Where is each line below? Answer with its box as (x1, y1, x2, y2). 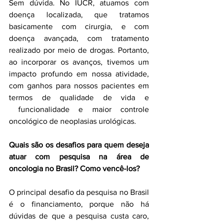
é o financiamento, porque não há (9, 200, 149, 208)
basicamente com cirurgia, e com (9, 22, 149, 31)
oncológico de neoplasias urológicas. (9, 117, 136, 125)
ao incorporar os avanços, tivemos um (9, 58, 149, 66)
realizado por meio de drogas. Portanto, (9, 46, 149, 54)
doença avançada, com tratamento (9, 34, 149, 42)
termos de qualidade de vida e (9, 93, 149, 102)
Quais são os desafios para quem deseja (9, 141, 149, 149)
